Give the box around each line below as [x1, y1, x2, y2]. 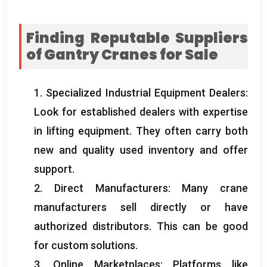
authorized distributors [34, 219, 149, 232]
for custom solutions [34, 238, 135, 252]
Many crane [182, 181, 248, 194]
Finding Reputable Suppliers [26, 27, 248, 48]
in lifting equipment [34, 124, 129, 137]
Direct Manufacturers [54, 181, 168, 194]
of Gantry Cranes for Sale [26, 44, 218, 64]
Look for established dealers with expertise [34, 105, 248, 118]
